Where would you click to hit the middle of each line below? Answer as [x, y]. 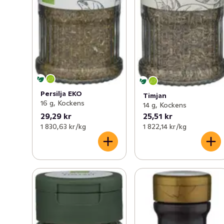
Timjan [155, 95]
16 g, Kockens [62, 103]
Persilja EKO [61, 93]
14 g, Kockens [165, 105]
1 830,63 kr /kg [63, 126]
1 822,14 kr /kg [165, 126]
